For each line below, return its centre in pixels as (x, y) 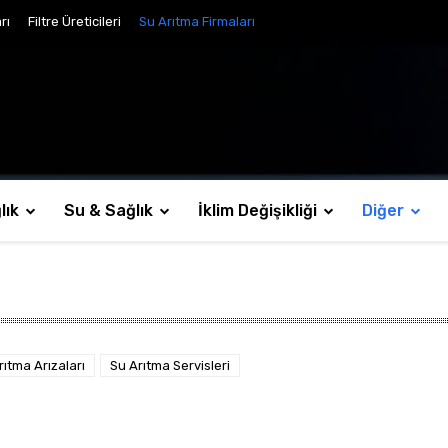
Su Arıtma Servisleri (170, 365)
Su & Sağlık (108, 210)
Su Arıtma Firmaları (197, 21)
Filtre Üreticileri (74, 21)
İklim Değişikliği (257, 210)
